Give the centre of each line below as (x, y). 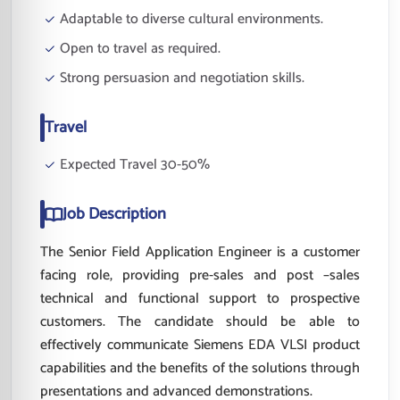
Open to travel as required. (140, 49)
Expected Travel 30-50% (135, 165)
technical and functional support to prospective (200, 299)
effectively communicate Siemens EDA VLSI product (200, 345)
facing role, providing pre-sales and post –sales (200, 275)
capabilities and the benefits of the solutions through (200, 368)
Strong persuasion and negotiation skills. (182, 78)
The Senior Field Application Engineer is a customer (200, 252)
